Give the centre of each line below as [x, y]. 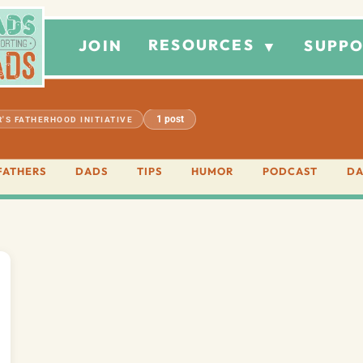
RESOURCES [204, 45]
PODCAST [290, 171]
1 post [170, 119]
